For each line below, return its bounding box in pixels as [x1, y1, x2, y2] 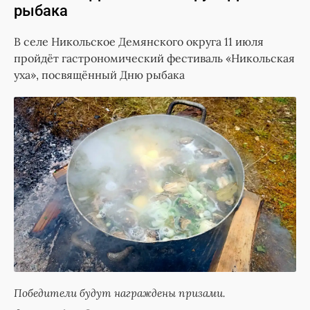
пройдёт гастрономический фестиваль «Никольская [14, 51, 295, 66]
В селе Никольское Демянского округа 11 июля [14, 35, 264, 49]
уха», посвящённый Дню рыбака [14, 68, 185, 82]
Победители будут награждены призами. [14, 286, 226, 300]
